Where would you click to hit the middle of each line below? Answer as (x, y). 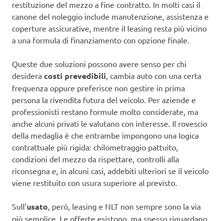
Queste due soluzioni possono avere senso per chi (99, 64)
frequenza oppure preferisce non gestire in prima (98, 88)
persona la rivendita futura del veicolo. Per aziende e (104, 100)
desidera (28, 76)
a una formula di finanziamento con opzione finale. (101, 40)
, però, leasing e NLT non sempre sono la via (124, 206)
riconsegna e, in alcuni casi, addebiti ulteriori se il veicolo (110, 171)
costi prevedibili (75, 76)
